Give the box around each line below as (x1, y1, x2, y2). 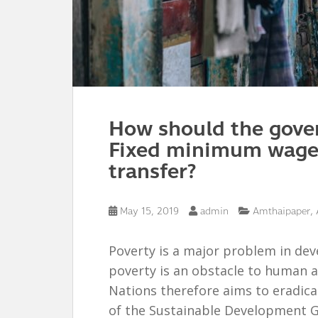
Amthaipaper (253, 204, 310, 219)
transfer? (109, 156, 196, 187)
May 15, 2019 (120, 204, 179, 219)
